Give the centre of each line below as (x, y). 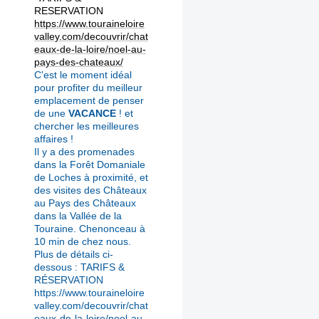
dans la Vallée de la (78, 215)
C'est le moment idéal (83, 74)
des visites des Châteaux (90, 190)
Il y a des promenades (84, 151)
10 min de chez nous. (83, 241)
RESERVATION (69, 10)
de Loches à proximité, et (91, 177)
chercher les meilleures (87, 126)
